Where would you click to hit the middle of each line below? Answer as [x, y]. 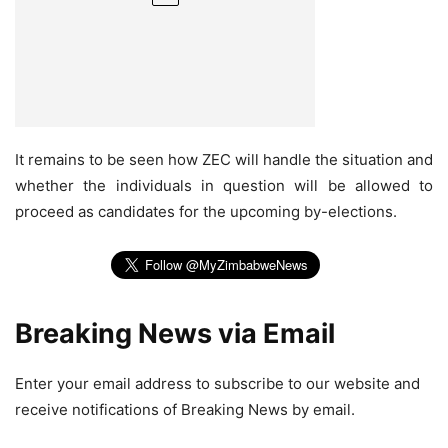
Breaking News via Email [175, 334]
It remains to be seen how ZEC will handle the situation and [224, 160]
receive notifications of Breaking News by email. [185, 410]
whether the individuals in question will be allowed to [224, 186]
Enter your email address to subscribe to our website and [217, 384]
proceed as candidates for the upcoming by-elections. [206, 212]
